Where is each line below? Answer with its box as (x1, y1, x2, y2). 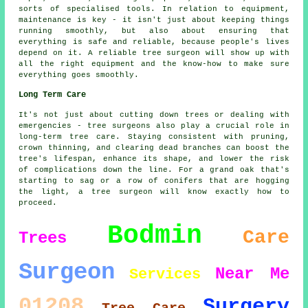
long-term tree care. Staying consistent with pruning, (19, 132, 289, 141)
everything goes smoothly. (19, 70, 140, 79)
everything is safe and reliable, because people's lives (19, 37, 289, 46)
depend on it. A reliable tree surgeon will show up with (19, 48, 289, 57)
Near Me (214, 264, 289, 283)
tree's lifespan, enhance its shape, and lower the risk (19, 154, 289, 163)
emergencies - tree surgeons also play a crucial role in (19, 121, 289, 130)
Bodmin (107, 220, 202, 250)
